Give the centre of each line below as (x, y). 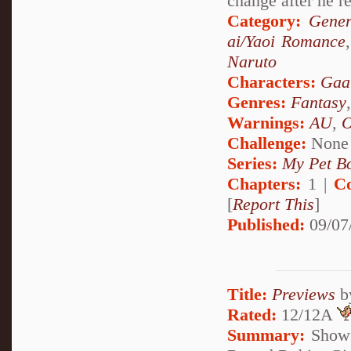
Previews (304, 294)
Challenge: (267, 143)
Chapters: (264, 184)
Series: (252, 164)
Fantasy (318, 103)
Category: (264, 21)
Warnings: (268, 123)
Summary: (266, 335)
